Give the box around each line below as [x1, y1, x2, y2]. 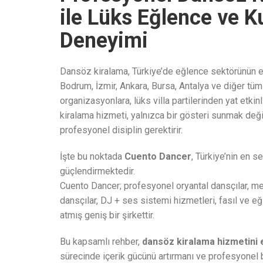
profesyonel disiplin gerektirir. [60, 124, 183, 136]
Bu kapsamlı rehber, [60, 236, 142, 247]
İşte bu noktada [60, 151, 124, 162]
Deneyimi [60, 28, 148, 53]
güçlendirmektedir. [60, 166, 135, 177]
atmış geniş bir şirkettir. [60, 210, 154, 221]
